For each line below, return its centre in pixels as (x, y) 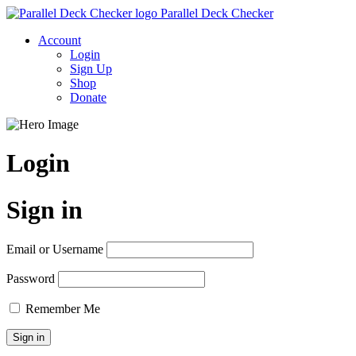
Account (60, 40)
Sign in (44, 209)
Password (31, 279)
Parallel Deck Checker (217, 13)
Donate (88, 97)
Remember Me (61, 309)
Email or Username (55, 250)
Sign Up (91, 69)
